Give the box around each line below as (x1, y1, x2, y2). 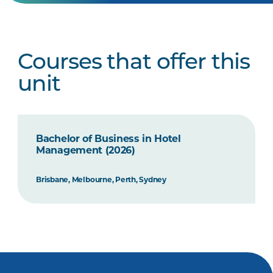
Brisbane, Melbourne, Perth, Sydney (36, 175, 166, 184)
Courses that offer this (18, 52, 250, 74)
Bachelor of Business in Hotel (36, 133, 181, 144)
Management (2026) (36, 144, 135, 156)
